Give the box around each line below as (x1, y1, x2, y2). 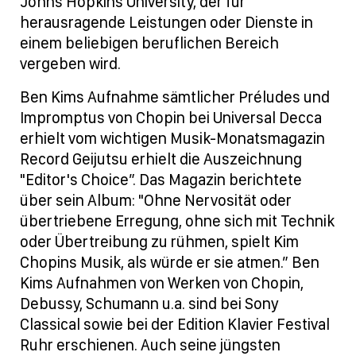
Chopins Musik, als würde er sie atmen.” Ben (20, 253, 319, 273)
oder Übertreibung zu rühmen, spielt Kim (20, 232, 299, 252)
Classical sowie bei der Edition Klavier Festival (20, 315, 330, 335)
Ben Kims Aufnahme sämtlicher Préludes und (20, 87, 330, 107)
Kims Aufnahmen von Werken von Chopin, (20, 273, 304, 293)
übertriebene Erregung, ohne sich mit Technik (20, 211, 335, 231)
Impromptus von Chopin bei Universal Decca (20, 108, 322, 128)
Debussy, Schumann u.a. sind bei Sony (20, 294, 278, 314)
